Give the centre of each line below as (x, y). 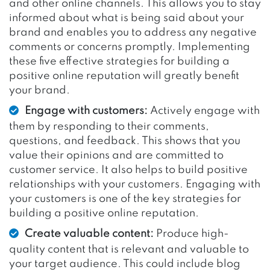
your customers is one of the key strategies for (125, 199)
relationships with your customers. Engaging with (135, 184)
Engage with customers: (87, 111)
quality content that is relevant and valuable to (129, 249)
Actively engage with (205, 111)
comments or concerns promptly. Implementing (130, 47)
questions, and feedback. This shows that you (125, 141)
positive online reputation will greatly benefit (124, 76)
